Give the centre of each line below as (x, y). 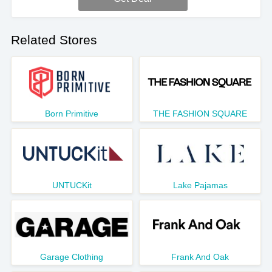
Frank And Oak (200, 257)
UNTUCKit (72, 185)
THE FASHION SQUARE (200, 114)
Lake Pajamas (200, 185)
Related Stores (54, 40)
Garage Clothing (72, 257)
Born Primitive (72, 114)
